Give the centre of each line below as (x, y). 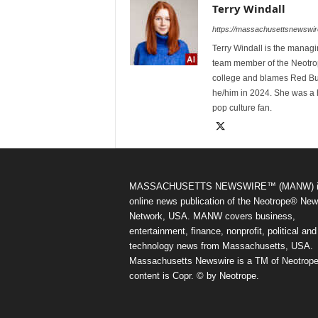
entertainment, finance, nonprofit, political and (223, 231)
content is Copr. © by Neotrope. (194, 276)
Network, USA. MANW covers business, (212, 216)
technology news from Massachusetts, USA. (221, 246)
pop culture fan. (242, 108)
